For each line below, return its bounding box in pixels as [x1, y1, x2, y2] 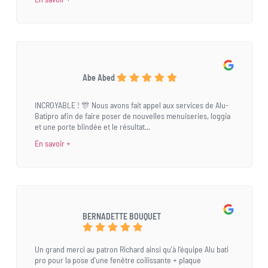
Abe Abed [82, 72, 115, 83]
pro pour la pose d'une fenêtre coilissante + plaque [34, 255, 201, 266]
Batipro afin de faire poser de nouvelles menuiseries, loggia [34, 111, 230, 121]
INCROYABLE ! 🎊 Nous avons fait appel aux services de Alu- [34, 100, 229, 111]
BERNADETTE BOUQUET [82, 211, 161, 222]
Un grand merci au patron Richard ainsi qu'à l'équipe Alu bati [34, 244, 229, 255]
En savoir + [34, 138, 71, 149]
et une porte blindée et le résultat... [34, 121, 150, 132]
